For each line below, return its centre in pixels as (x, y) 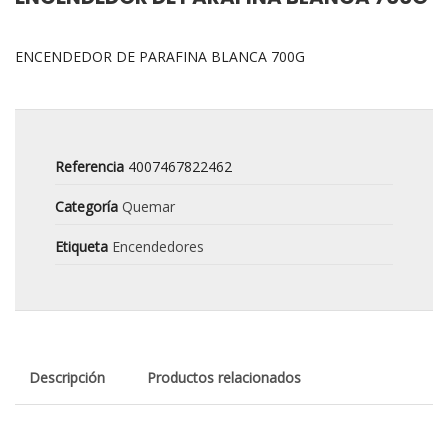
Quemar (148, 206)
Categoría (86, 206)
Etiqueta (81, 246)
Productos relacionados (224, 377)
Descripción (67, 377)
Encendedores (158, 246)
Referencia (89, 166)
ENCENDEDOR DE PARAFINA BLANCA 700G (160, 56)
